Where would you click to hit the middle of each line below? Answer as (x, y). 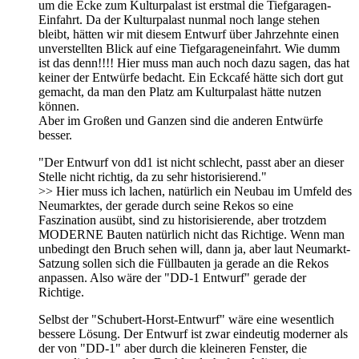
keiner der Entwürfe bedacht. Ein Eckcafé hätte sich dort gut (191, 77)
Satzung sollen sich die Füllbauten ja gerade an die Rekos (184, 263)
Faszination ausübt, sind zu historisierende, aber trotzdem (182, 220)
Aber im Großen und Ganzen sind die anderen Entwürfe (181, 120)
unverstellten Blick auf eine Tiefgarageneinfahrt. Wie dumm (189, 48)
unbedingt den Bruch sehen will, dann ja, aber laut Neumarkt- (194, 248)
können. (59, 106)
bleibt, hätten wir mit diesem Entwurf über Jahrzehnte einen (189, 34)
